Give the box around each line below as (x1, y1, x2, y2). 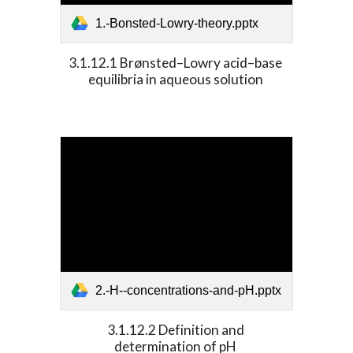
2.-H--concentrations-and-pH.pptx (95, 284, 282, 298)
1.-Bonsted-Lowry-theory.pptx (95, 16, 259, 30)
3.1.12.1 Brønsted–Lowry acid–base (69, 54, 282, 71)
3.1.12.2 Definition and (106, 321, 244, 339)
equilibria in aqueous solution (87, 70, 266, 87)
